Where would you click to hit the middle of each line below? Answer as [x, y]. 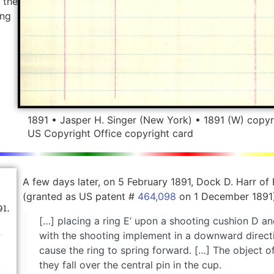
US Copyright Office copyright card [111, 134]
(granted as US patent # [80, 197]
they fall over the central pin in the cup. [130, 265]
